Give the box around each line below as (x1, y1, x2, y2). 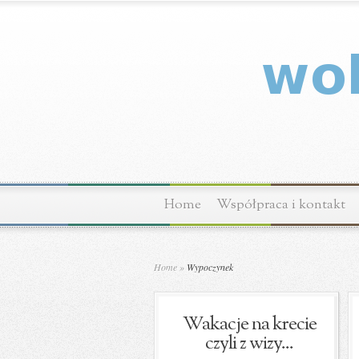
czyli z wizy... (205, 330, 293, 357)
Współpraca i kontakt (216, 196, 345, 214)
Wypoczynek (184, 260, 233, 273)
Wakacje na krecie (182, 311, 317, 338)
